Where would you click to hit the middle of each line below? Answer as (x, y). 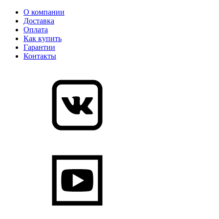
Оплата (36, 30)
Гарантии (39, 47)
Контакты (40, 56)
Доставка (39, 21)
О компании (44, 12)
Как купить (43, 38)
